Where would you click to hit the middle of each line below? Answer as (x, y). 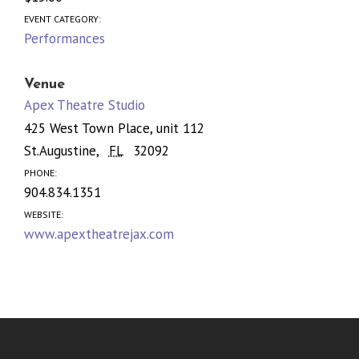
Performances (65, 38)
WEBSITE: (44, 214)
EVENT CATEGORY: (63, 18)
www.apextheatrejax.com (99, 234)
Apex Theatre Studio (85, 105)
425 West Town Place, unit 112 (114, 128)
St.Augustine (60, 150)
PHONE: (40, 172)
